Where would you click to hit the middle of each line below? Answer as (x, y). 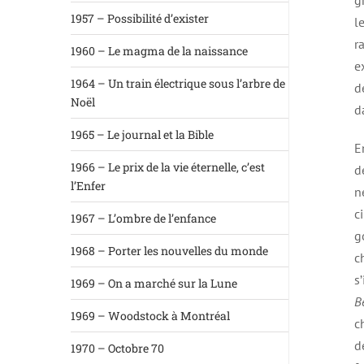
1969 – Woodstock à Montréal (150, 316)
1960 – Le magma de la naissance (159, 51)
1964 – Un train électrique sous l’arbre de (178, 83)
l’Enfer (88, 186)
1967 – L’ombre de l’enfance (143, 218)
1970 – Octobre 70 (117, 348)
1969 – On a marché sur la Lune (154, 283)
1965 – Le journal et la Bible (142, 134)
